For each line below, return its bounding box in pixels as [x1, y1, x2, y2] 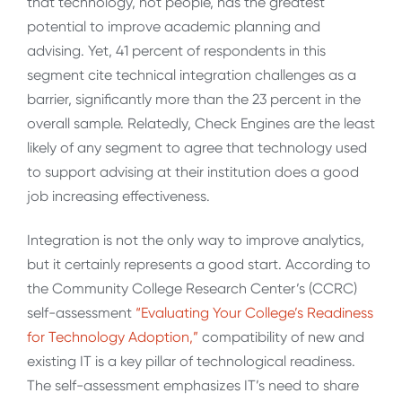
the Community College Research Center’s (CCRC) [27, 279, 357, 297]
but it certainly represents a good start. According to [27, 255, 371, 273]
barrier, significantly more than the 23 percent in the [27, 90, 361, 108]
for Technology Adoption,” [27, 328, 198, 345]
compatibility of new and [198, 328, 364, 345]
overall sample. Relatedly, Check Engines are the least [27, 114, 375, 132]
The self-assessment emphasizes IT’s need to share [27, 376, 359, 394]
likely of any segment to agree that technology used [27, 138, 367, 156]
